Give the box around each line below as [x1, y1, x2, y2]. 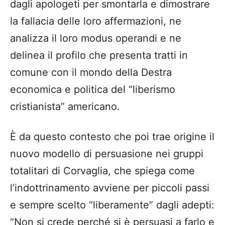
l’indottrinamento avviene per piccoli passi [10, 182, 209, 194]
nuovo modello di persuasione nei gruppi [10, 148, 203, 160]
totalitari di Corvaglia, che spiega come [10, 165, 195, 177]
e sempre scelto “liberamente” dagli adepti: [10, 199, 214, 211]
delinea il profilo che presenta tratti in [10, 49, 188, 62]
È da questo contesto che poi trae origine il [10, 131, 214, 143]
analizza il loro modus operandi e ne [10, 32, 181, 45]
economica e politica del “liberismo [10, 83, 175, 96]
